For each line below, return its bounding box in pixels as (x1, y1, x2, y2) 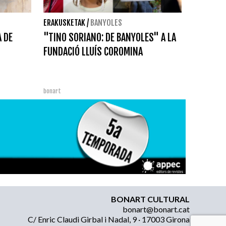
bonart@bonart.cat (123, 204, 190, 214)
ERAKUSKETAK (43, 17, 85, 28)
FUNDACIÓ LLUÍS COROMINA (43, 45, 143, 58)
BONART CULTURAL (111, 194, 190, 204)
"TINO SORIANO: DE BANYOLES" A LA (43, 31, 176, 44)
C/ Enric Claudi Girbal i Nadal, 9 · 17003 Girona (28, 214, 190, 224)
